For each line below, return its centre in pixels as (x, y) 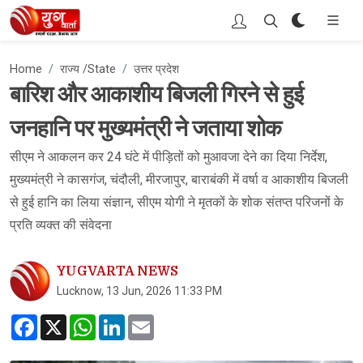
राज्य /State (88, 69)
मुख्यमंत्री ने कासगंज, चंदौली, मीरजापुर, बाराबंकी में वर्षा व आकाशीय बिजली (179, 179)
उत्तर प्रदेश (156, 69)
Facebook (65, 320)
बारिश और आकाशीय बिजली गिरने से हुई (156, 95)
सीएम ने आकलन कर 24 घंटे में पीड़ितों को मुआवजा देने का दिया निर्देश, (169, 157)
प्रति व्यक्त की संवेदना (61, 225)
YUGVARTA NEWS (117, 271)
